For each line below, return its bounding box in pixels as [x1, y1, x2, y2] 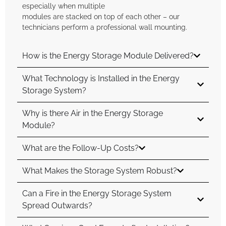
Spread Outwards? [22, 200, 92, 210]
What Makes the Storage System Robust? [22, 165, 177, 176]
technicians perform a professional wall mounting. [22, 23, 187, 32]
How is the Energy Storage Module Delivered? [22, 50, 194, 61]
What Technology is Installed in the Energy [22, 73, 180, 83]
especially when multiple [22, 2, 105, 11]
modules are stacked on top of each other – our [22, 12, 180, 21]
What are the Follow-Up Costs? [22, 143, 139, 153]
